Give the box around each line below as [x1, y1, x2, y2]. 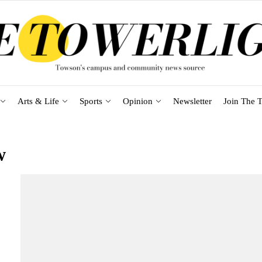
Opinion [122, 96, 153, 106]
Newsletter [173, 96, 212, 106]
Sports [79, 96, 102, 106]
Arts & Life [17, 96, 59, 106]
